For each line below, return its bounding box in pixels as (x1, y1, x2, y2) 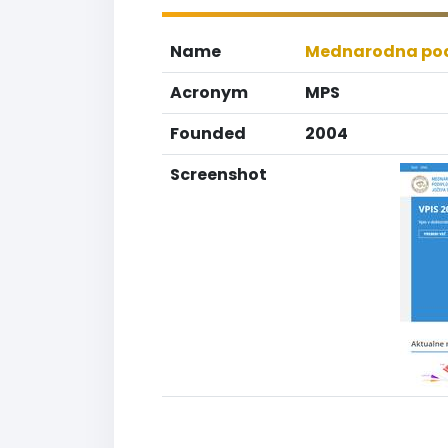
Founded (170, 122, 246, 145)
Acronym (170, 81, 248, 104)
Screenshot (170, 163, 267, 186)
